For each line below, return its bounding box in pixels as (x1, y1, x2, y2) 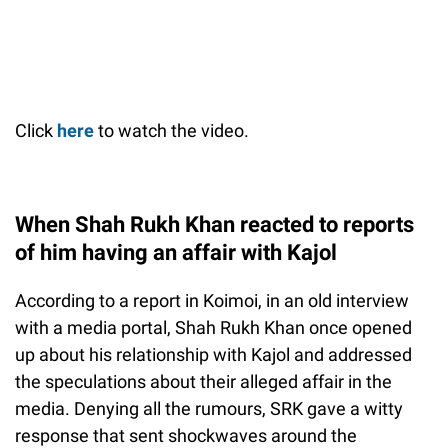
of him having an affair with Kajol (15, 240, 337, 266)
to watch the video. (94, 120, 249, 142)
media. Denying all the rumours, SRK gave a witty (15, 398, 403, 420)
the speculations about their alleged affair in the (15, 371, 392, 393)
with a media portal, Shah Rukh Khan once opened (15, 317, 412, 339)
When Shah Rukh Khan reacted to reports (15, 212, 414, 238)
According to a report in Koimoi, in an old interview (15, 290, 409, 312)
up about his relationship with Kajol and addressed (15, 344, 412, 366)
